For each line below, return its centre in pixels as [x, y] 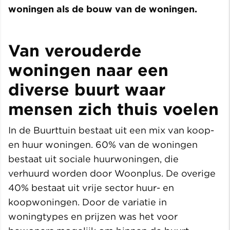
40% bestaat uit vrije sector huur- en [91, 188]
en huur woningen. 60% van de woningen [103, 145]
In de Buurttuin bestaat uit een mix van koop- [111, 130]
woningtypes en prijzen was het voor [93, 217]
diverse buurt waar [87, 90]
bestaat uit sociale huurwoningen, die [93, 159]
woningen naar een [88, 70]
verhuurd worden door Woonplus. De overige [112, 174]
